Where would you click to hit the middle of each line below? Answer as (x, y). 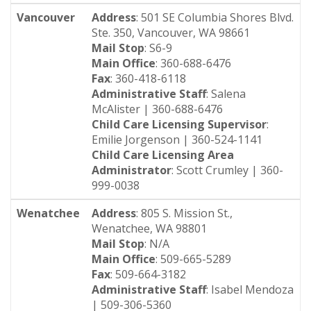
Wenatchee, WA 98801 (149, 228)
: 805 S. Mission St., (184, 213)
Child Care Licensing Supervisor (179, 124)
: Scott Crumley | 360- (227, 170)
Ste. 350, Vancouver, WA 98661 (171, 33)
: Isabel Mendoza (250, 289)
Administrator (132, 170)
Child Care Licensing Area (163, 155)
